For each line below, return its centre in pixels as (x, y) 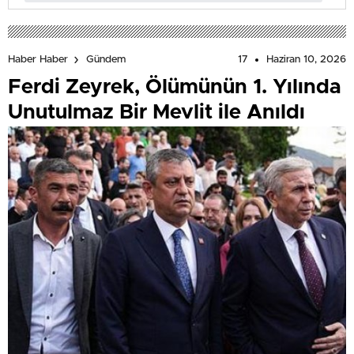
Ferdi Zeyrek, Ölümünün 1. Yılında (174, 87)
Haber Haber (38, 60)
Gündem (106, 60)
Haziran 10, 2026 (306, 60)
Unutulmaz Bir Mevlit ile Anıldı (156, 113)
